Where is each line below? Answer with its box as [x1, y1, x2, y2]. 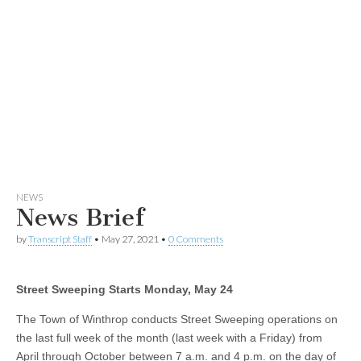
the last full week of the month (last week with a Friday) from [16, 331, 322, 344]
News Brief [16, 203, 144, 232]
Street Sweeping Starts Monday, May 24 [16, 283, 233, 296]
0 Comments [168, 233, 223, 245]
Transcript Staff [28, 233, 92, 245]
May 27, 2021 [102, 233, 159, 245]
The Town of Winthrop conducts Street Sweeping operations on [16, 313, 338, 326]
